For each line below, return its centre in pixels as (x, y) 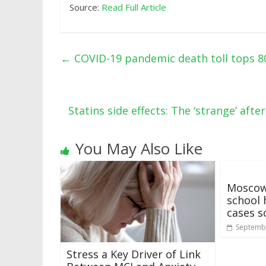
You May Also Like (139, 148)
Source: (85, 7)
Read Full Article (134, 7)
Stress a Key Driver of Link (134, 254)
